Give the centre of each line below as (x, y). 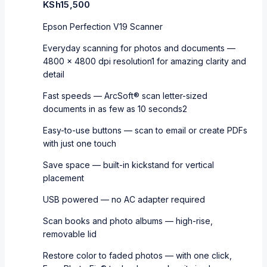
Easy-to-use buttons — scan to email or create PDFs (145, 131)
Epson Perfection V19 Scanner (103, 27)
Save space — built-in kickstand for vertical (128, 165)
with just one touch (80, 144)
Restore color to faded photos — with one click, (137, 256)
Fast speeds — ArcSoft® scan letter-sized (125, 96)
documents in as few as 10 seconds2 (115, 109)
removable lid (70, 234)
